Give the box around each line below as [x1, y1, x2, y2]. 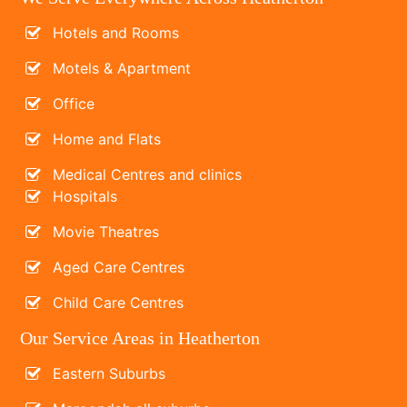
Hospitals [53, 186, 118, 205]
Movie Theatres [53, 222, 160, 241]
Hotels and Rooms [53, 23, 180, 42]
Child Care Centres [53, 293, 184, 312]
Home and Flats [53, 129, 162, 148]
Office [53, 94, 95, 113]
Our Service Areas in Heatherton [20, 327, 261, 348]
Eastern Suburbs [53, 363, 166, 382]
